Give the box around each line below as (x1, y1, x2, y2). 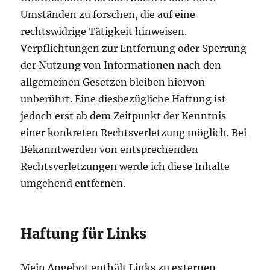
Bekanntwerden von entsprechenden (20, 143, 199, 156)
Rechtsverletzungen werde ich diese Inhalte (20, 160, 230, 173)
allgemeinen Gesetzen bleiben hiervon (20, 76, 206, 89)
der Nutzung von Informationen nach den (20, 59, 222, 72)
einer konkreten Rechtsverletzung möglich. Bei (20, 127, 247, 139)
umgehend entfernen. (20, 177, 126, 190)
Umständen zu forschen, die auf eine (20, 8, 196, 21)
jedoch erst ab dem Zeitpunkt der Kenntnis (20, 110, 227, 122)
